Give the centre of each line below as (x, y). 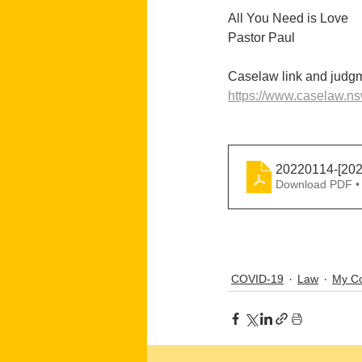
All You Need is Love (288, 19)
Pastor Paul (261, 38)
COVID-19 (257, 279)
